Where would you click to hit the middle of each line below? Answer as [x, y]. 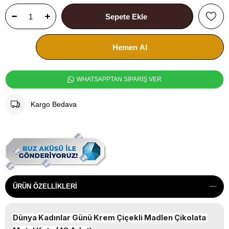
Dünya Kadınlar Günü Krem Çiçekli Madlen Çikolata [109, 218]
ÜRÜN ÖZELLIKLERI [45, 186]
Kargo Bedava [54, 104]
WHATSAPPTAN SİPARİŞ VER [118, 79]
